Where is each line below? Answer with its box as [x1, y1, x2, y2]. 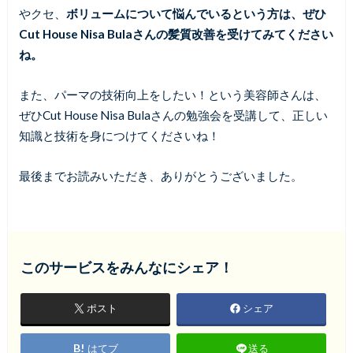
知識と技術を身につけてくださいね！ [18, 128, 220, 143]
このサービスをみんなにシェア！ [20, 260, 233, 277]
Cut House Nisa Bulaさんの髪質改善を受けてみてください [18, 27, 333, 42]
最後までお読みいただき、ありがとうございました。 [18, 168, 303, 183]
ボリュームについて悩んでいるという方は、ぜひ [65, 6, 326, 21]
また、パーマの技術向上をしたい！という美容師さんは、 [18, 87, 326, 102]
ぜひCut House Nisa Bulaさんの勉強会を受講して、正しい [18, 107, 328, 122]
